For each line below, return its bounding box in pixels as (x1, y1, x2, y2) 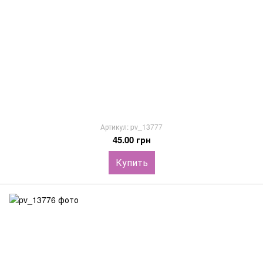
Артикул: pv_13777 (100, 122, 163, 131)
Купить (115, 156, 148, 169)
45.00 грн (112, 133, 151, 146)
